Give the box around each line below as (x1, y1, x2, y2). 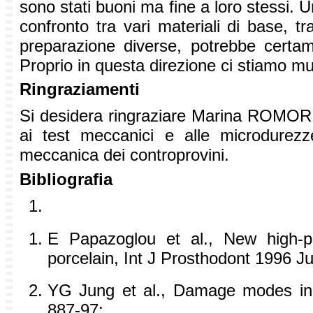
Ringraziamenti (20, 80, 140, 99)
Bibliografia (20, 170, 112, 189)
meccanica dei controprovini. (20, 145, 229, 165)
